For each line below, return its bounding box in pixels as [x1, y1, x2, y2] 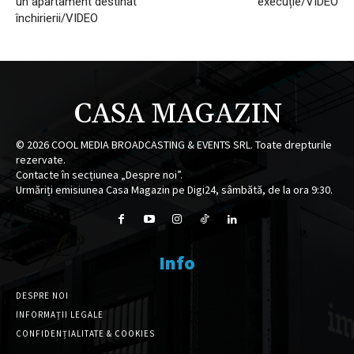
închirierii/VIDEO [16, 11, 98, 26]
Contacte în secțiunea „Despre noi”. [16, 168, 183, 183]
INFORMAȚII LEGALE [16, 308, 104, 320]
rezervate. [16, 153, 66, 168]
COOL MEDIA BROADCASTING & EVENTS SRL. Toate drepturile [49, 137, 332, 153]
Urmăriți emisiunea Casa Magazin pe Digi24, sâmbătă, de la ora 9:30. [16, 183, 333, 198]
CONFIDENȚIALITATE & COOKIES [16, 327, 155, 339]
